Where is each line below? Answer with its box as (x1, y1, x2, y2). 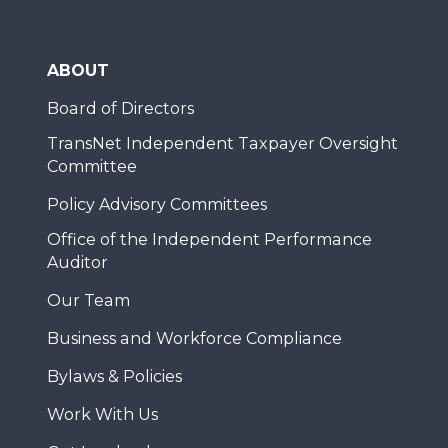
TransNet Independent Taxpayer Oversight (47, 134, 398, 153)
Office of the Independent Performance (47, 230, 372, 249)
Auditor (47, 253, 108, 272)
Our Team (47, 291, 130, 310)
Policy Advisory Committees (47, 195, 267, 214)
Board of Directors (47, 99, 194, 118)
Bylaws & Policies (47, 367, 182, 386)
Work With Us (47, 405, 158, 424)
